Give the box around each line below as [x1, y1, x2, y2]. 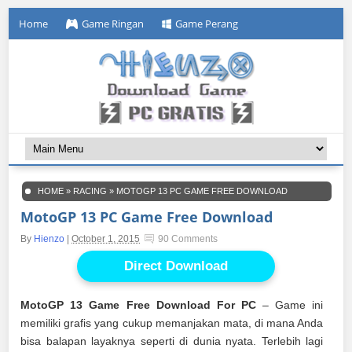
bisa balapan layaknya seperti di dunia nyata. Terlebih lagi [20, 335, 324, 347]
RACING [73, 186, 108, 196]
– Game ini [255, 299, 324, 311]
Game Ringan [82, 16, 145, 31]
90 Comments [158, 233, 218, 244]
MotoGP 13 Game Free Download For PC [20, 299, 256, 311]
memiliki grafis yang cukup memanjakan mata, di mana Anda [20, 317, 324, 329]
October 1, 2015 [71, 233, 141, 244]
